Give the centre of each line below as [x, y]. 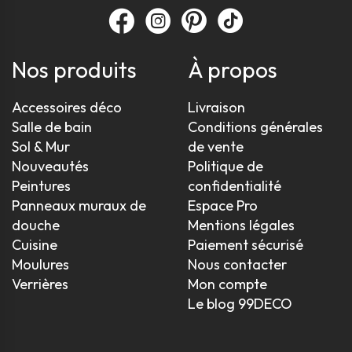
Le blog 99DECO [240, 304]
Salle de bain [52, 127]
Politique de [225, 166]
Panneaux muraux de [79, 205]
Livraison [216, 107]
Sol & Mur [41, 147]
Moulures [40, 264]
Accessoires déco [67, 107]
